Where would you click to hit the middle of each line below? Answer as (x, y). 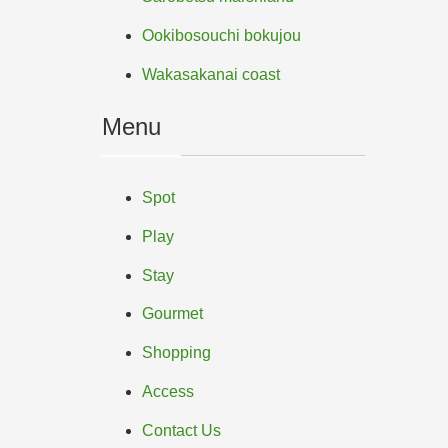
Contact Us (181, 430)
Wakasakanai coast (211, 74)
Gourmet (172, 314)
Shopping (176, 353)
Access (168, 391)
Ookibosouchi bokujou (221, 36)
